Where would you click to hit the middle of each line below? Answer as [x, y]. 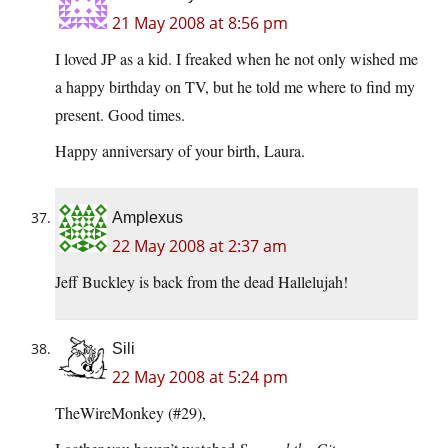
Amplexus [147, 218]
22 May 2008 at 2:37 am [199, 246]
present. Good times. [120, 115]
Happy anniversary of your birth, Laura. [180, 151]
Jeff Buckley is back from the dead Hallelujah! [201, 282]
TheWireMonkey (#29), [130, 413]
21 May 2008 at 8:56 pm [200, 23]
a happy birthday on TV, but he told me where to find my [235, 87]
